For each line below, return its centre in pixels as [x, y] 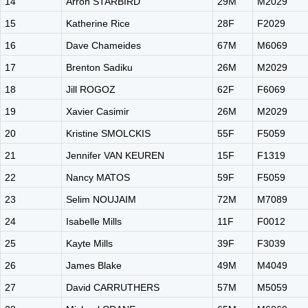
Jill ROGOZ [91, 89]
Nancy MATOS [98, 177]
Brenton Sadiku [99, 67]
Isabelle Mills [94, 221]
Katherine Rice [98, 23]
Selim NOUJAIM [101, 199]
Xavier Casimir [98, 111]
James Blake [94, 265]
